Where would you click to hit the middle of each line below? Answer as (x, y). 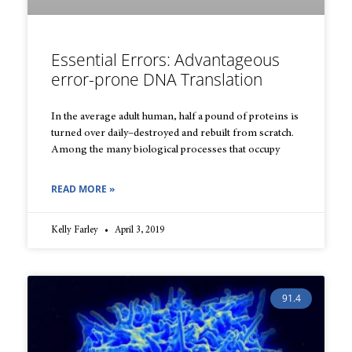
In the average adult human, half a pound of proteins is (175, 117)
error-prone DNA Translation (157, 79)
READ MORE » (83, 189)
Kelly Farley (76, 230)
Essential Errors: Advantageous (165, 59)
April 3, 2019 (138, 230)
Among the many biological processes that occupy (165, 150)
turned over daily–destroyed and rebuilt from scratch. (172, 133)
